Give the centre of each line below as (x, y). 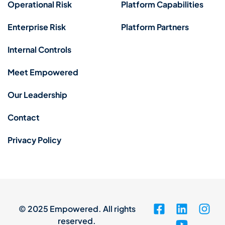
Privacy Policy (34, 140)
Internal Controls (39, 49)
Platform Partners (155, 27)
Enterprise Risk (37, 27)
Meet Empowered (43, 72)
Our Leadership (37, 94)
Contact (24, 117)
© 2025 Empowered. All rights (77, 208)
